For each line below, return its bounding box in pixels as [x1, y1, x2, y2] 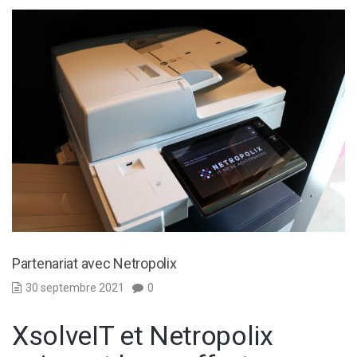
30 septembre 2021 [25, 280, 124, 294]
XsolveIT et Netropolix [12, 319, 273, 351]
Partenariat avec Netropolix [12, 254, 177, 272]
